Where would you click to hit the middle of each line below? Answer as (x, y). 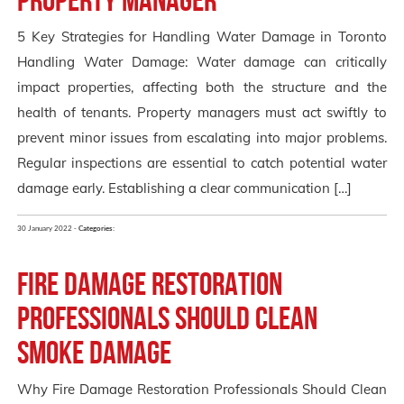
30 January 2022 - (48, 229)
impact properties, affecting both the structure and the (202, 87)
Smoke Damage (94, 353)
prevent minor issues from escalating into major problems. (202, 138)
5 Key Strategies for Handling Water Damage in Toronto (202, 37)
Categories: (96, 229)
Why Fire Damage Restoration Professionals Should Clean (202, 390)
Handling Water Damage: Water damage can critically (202, 62)
